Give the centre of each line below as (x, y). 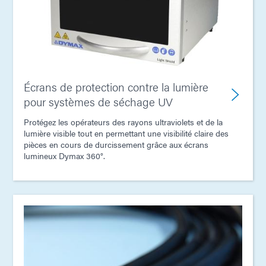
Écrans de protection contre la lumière (116, 87)
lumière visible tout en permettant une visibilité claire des (126, 133)
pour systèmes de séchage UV (98, 102)
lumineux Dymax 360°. (64, 156)
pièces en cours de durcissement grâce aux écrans (116, 145)
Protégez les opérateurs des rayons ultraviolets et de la (123, 122)
